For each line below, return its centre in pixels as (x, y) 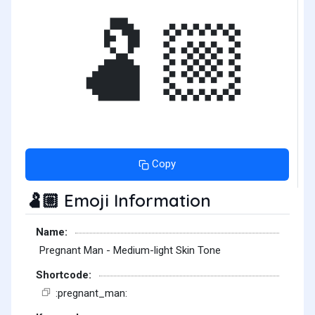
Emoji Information (135, 200)
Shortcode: (64, 275)
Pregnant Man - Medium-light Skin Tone (130, 251)
